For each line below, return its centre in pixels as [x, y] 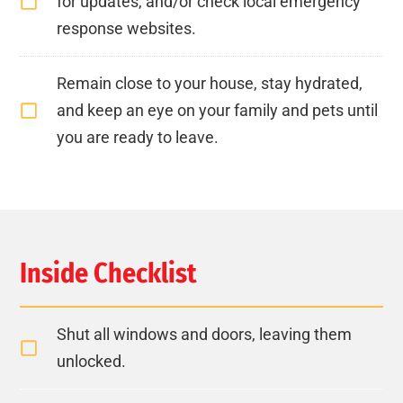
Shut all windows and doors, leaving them [205, 334]
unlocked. [92, 361]
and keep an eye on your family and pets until [218, 110]
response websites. [127, 28]
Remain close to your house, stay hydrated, [210, 83]
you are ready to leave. [138, 137]
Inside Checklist [109, 273]
